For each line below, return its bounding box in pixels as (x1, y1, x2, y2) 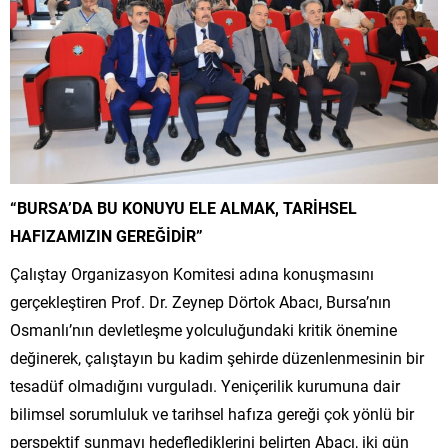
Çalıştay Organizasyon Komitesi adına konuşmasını (10, 263, 374, 284)
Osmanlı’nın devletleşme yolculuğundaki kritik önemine (10, 319, 397, 340)
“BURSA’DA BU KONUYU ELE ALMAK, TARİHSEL (10, 197, 357, 218)
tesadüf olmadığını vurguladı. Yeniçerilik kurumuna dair (10, 375, 400, 396)
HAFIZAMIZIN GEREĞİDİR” (10, 225, 203, 246)
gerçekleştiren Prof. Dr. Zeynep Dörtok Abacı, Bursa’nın (10, 291, 391, 312)
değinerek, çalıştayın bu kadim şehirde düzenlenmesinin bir (10, 347, 424, 368)
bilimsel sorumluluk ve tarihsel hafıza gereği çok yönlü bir (10, 403, 414, 424)
